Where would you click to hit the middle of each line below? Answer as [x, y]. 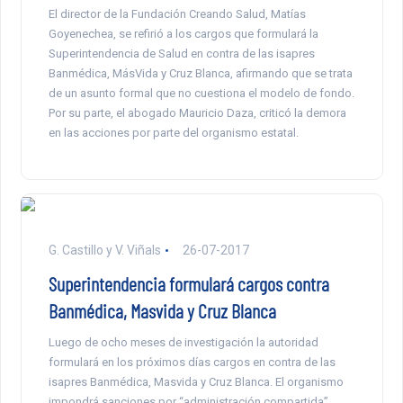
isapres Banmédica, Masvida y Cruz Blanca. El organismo [196, 382]
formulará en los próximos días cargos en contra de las [192, 363]
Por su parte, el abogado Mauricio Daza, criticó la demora [197, 113]
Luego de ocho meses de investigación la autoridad [183, 343]
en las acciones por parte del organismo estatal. [173, 133]
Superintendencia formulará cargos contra [188, 284]
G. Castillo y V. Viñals [104, 251]
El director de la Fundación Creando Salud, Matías [177, 14]
